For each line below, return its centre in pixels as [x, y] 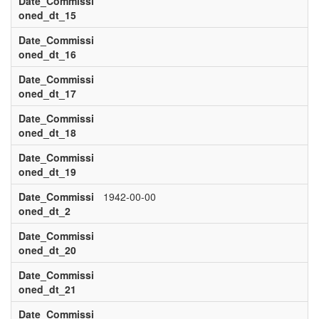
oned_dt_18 [47, 132]
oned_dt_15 [47, 15]
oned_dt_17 [47, 93]
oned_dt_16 [47, 54]
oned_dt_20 [47, 250]
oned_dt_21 [47, 289]
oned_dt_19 [47, 172]
